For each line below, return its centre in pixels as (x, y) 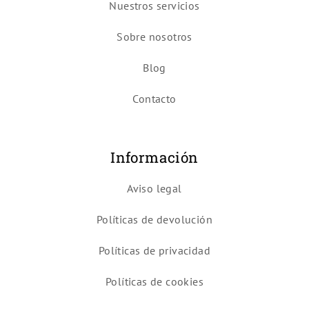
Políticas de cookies (154, 281)
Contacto (154, 98)
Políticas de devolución (154, 219)
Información (154, 157)
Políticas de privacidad (154, 250)
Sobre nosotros (154, 36)
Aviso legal (154, 188)
